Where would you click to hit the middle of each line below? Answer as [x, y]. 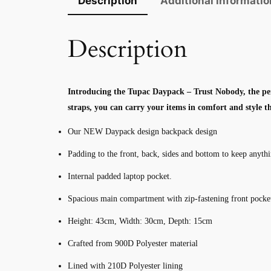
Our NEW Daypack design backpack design [142, 132]
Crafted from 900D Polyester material [133, 244]
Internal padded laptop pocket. [120, 177]
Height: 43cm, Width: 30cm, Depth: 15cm [140, 221]
